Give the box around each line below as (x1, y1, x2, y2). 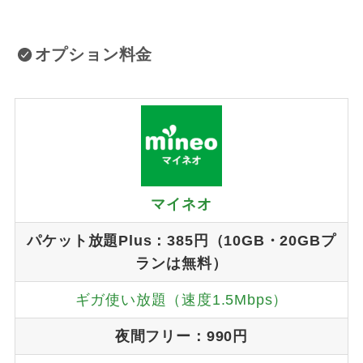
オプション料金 (34, 45, 153, 64)
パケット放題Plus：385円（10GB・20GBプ (27, 232, 336, 249)
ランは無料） (135, 254, 228, 271)
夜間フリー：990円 (114, 327, 248, 344)
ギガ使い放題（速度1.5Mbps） (75, 291, 288, 308)
